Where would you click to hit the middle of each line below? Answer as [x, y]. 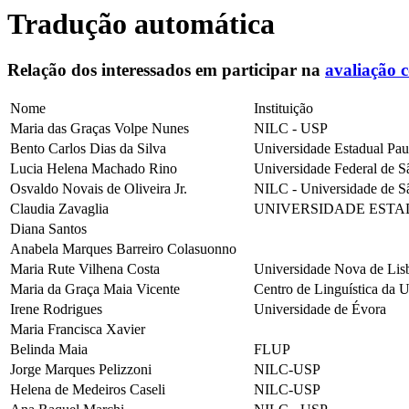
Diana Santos [48, 229]
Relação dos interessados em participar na [166, 70]
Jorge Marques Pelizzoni [81, 370]
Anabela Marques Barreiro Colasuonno [123, 249]
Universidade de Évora [320, 309]
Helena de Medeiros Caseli [88, 390]
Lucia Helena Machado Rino [94, 169]
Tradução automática [141, 24]
